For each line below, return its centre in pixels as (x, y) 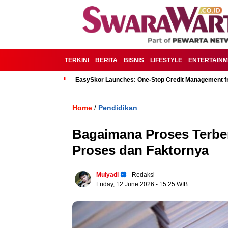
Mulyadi (107, 175)
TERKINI (77, 60)
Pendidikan (118, 108)
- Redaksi (141, 175)
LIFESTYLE (166, 60)
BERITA (106, 60)
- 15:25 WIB (172, 184)
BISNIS (134, 60)
